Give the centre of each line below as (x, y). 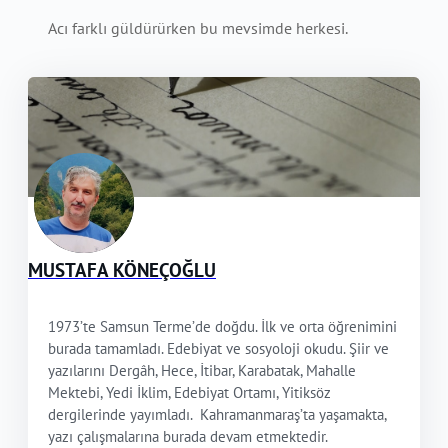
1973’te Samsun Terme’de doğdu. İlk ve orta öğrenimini (222, 327)
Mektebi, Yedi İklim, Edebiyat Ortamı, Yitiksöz (189, 393)
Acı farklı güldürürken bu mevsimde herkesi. (198, 28)
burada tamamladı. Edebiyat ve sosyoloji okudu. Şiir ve (218, 349)
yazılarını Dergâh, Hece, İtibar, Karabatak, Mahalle (202, 371)
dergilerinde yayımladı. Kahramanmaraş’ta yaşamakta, (217, 415)
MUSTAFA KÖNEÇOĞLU (122, 269)
